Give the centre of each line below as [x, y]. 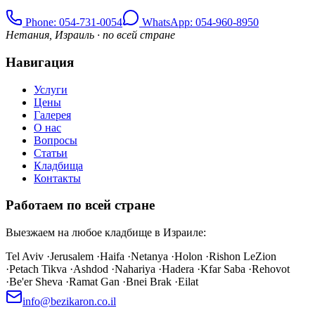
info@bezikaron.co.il [69, 302]
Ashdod [91, 269]
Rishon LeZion [243, 257]
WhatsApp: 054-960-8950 [199, 22]
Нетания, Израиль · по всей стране [90, 35]
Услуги [51, 89]
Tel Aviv [25, 257]
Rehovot [271, 269]
